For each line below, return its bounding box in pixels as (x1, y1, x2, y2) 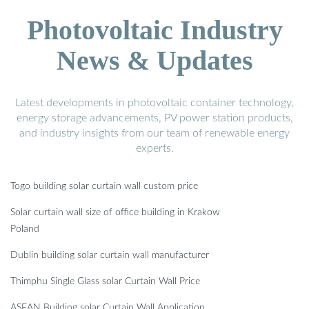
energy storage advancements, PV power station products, (16, 112, 293, 124)
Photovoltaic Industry (26, 14, 283, 46)
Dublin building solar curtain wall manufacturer (10, 250, 209, 261)
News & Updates (56, 45, 253, 77)
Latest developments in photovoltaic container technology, (15, 97, 294, 109)
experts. (135, 143, 174, 154)
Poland (10, 224, 39, 235)
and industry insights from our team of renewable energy (19, 128, 290, 139)
